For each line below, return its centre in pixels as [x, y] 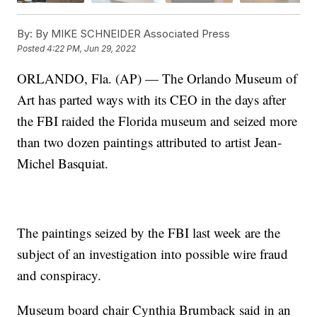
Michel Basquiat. [63, 163]
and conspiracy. [59, 275]
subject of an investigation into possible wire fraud [153, 253]
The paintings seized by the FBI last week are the [149, 232]
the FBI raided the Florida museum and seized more [157, 120]
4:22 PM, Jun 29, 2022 [92, 49]
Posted [32, 49]
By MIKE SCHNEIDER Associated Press [132, 33]
